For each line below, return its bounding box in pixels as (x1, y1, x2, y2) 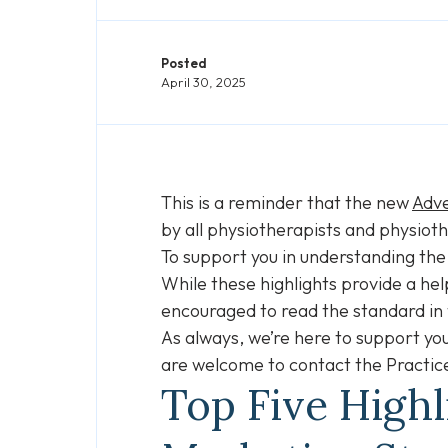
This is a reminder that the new (161, 191, 412, 214)
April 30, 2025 (161, 73, 246, 90)
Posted (161, 54, 207, 71)
